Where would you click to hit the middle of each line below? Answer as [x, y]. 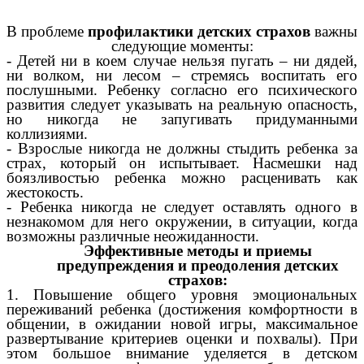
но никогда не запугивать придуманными [182, 119]
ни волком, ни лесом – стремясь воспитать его [182, 75]
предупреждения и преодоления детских [197, 265]
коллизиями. [47, 133]
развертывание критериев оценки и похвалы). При [182, 338]
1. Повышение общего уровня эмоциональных [182, 294]
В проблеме [47, 31]
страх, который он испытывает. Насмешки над [182, 162]
